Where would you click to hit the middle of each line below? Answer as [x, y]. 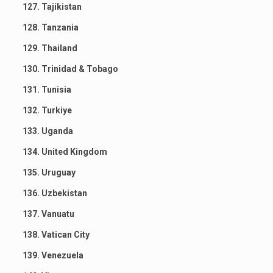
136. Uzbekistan [55, 193]
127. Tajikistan [52, 6]
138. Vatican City [56, 234]
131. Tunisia [47, 89]
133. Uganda [48, 131]
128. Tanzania [50, 27]
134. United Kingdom [65, 151]
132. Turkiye [47, 110]
